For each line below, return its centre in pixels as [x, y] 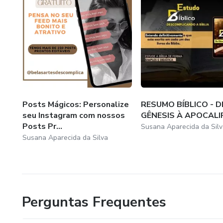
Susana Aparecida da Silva [65, 138]
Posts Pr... [42, 127]
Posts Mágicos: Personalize [76, 105]
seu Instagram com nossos [74, 116]
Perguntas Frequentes [94, 202]
